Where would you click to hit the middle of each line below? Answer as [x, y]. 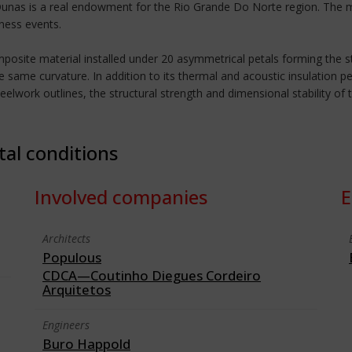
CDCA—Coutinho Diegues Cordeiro [152, 275]
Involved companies [121, 197]
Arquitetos [77, 290]
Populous [72, 257]
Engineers [66, 325]
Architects [66, 238]
